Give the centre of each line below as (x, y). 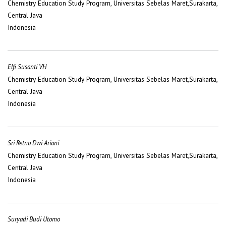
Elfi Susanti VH (27, 67)
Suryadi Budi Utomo (34, 219)
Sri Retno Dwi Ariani (33, 143)
